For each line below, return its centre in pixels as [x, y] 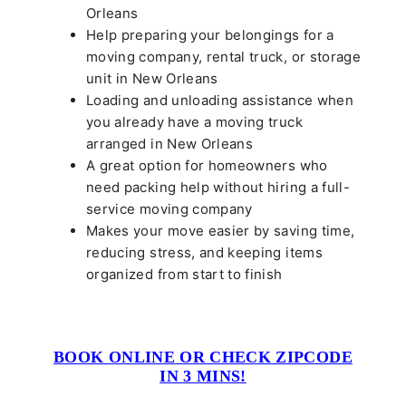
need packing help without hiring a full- [218, 188]
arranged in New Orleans [170, 144]
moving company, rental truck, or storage [224, 57]
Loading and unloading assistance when [220, 101]
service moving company [169, 209]
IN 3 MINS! [203, 377]
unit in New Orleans [152, 79]
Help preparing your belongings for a [210, 35]
